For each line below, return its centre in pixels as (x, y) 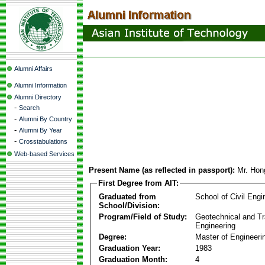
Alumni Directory (38, 97)
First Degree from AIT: (138, 183)
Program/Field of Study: (143, 216)
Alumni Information (41, 85)
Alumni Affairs (33, 69)
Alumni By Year (41, 130)
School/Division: (129, 205)
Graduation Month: (133, 259)
